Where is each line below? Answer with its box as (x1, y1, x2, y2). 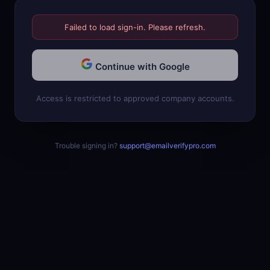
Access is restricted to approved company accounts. (36, 93, 234, 103)
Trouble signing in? (54, 141, 119, 150)
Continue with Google (95, 61, 190, 72)
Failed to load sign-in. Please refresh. (64, 22, 206, 32)
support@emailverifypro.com (119, 141, 216, 150)
